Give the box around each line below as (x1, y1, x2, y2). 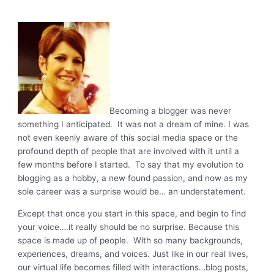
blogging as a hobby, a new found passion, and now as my (18, 173, 248, 183)
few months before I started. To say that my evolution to (18, 160, 244, 170)
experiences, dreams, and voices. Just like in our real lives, (18, 248, 249, 259)
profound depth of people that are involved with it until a (18, 146, 240, 157)
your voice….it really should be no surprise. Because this (18, 221, 240, 232)
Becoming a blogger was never (109, 106, 232, 116)
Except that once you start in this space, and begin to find (18, 208, 246, 218)
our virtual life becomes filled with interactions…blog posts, (18, 262, 249, 272)
